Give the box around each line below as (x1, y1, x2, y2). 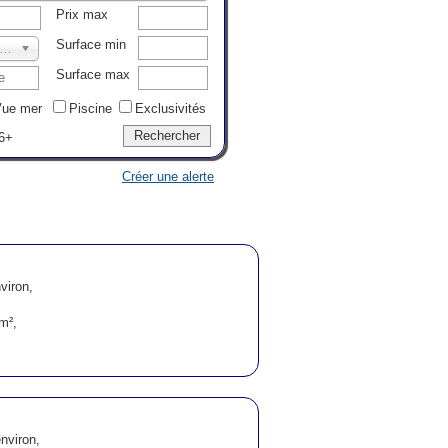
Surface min (56, 37, 126, 52)
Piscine (69, 101, 112, 116)
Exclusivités (135, 101, 206, 116)
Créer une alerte (122, 169, 214, 184)
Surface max (56, 67, 130, 82)
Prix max (56, 7, 108, 22)
